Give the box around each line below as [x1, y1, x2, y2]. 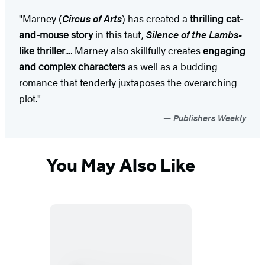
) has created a [122, 11, 188, 26]
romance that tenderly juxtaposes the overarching [19, 75, 237, 90]
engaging [203, 43, 245, 58]
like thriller [19, 43, 65, 58]
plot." [19, 91, 41, 106]
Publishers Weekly [171, 111, 246, 124]
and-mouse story [19, 27, 93, 42]
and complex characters [19, 59, 125, 74]
